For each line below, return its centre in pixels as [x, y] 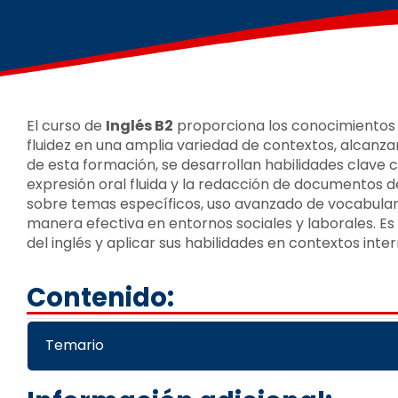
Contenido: [100, 297]
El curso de [66, 125]
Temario [75, 345]
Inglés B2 [139, 125]
